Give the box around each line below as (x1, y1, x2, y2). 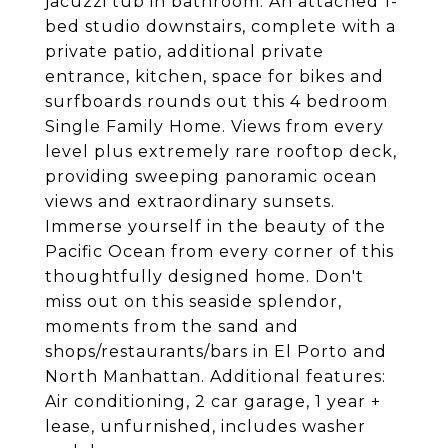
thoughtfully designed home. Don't (45, 267, 364, 286)
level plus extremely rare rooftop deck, (45, 142, 397, 161)
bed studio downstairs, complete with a (45, 17, 396, 36)
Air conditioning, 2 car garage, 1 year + (45, 392, 381, 411)
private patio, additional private (45, 42, 324, 61)
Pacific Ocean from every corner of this (45, 242, 394, 261)
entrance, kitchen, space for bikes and (45, 67, 384, 86)
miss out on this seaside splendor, (45, 292, 342, 311)
